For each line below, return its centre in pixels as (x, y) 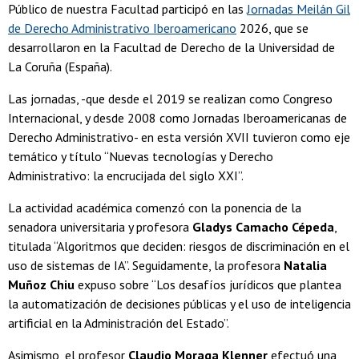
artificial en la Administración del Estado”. (119, 323)
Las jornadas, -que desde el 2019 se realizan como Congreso (170, 99)
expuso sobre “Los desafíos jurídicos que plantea (208, 285)
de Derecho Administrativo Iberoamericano (122, 28)
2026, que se (272, 28)
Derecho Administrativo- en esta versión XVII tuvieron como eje (179, 137)
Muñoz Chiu (41, 285)
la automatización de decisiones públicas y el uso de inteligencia (179, 304)
